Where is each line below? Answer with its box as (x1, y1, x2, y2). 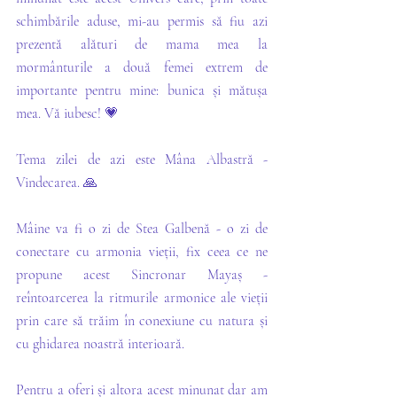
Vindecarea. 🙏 (16, 174, 97, 191)
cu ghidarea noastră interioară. (16, 335, 188, 353)
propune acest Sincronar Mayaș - (16, 266, 268, 284)
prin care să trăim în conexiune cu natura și (16, 312, 268, 330)
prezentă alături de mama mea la (16, 35, 268, 53)
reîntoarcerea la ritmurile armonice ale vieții (16, 289, 268, 307)
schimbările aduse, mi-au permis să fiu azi (16, 12, 268, 30)
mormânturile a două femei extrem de (16, 58, 268, 76)
